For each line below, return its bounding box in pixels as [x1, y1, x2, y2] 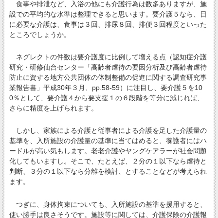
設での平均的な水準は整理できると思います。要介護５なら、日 [9, 10, 207, 18]
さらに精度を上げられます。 [9, 104, 98, 112]
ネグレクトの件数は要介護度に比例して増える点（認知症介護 [9, 53, 207, 61]
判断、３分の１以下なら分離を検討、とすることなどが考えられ [9, 167, 207, 176]
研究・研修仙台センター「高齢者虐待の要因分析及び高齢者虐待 [9, 63, 207, 72]
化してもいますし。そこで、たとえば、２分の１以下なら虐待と [9, 157, 207, 165]
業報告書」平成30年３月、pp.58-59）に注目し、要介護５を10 [9, 84, 202, 92]
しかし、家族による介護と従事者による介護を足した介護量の [9, 127, 207, 135]
